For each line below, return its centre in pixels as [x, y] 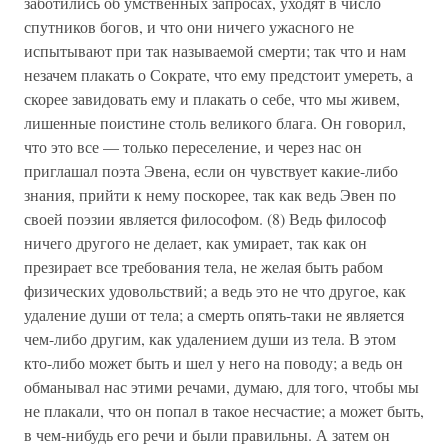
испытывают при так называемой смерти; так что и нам [215, 50]
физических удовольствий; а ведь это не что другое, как [215, 290]
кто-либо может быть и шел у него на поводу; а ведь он [213, 362]
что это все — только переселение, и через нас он [193, 146]
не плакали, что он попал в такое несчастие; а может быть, [224, 410]
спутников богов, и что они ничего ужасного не [189, 26]
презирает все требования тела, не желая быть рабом [203, 266]
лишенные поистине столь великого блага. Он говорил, [215, 122]
